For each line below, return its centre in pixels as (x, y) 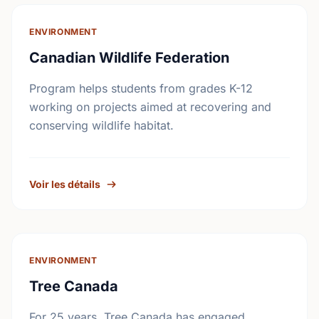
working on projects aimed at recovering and (150, 107)
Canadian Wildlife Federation (129, 58)
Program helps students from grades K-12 (141, 88)
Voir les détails (65, 184)
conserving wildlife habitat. (101, 125)
